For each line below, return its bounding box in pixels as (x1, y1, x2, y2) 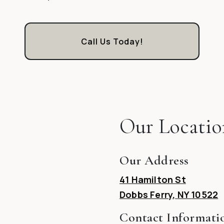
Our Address (119, 152, 189, 168)
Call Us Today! (80, 35, 143, 47)
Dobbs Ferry (119, 188, 173, 201)
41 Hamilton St (119, 173, 186, 186)
